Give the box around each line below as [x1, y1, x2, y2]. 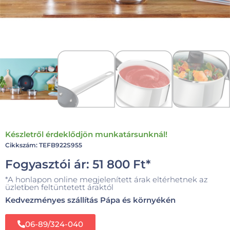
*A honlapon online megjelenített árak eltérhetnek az [5, 174, 208, 184]
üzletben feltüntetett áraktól [5, 182, 113, 192]
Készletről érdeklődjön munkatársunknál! [5, 129, 167, 139]
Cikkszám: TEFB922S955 [5, 141, 82, 149]
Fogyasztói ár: [5, 157, 92, 171]
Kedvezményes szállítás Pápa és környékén [5, 195, 176, 205]
